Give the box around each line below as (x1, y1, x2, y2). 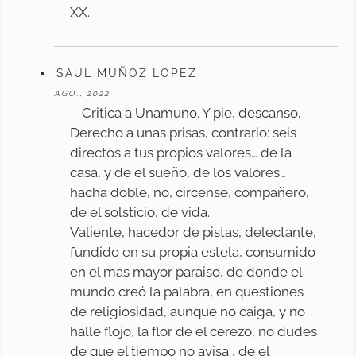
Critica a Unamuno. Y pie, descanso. (82, 104, 301, 121)
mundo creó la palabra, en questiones (70, 283, 304, 300)
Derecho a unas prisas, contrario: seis (70, 124, 297, 141)
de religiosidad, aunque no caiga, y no (70, 303, 306, 319)
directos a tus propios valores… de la (70, 144, 292, 161)
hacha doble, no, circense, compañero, (70, 184, 310, 200)
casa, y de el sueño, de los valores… (70, 164, 287, 180)
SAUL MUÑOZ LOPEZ (56, 66, 198, 79)
